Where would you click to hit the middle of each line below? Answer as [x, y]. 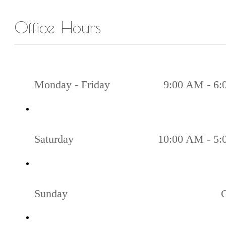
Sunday [51, 193]
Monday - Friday [72, 85]
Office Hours [58, 27]
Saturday [54, 139]
